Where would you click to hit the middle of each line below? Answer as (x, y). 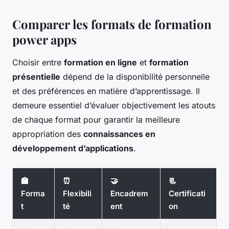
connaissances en (119, 134)
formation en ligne (100, 62)
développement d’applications (73, 148)
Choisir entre (38, 62)
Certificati (187, 193)
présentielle (36, 77)
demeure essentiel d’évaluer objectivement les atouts (114, 105)
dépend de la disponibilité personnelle (135, 77)
